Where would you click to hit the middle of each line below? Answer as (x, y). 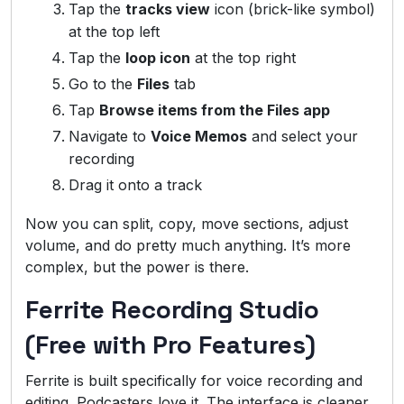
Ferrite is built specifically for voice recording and (194, 380)
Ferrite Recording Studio (172, 309)
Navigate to (110, 136)
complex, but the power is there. (137, 266)
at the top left (114, 31)
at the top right (243, 57)
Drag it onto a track (135, 184)
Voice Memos (199, 136)
